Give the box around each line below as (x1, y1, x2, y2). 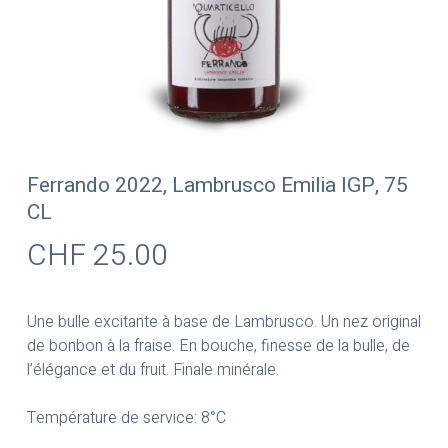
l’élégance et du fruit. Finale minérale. (26, 358, 279, 383)
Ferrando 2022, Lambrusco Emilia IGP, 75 (26, 170, 408, 202)
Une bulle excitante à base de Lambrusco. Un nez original (26, 310, 421, 335)
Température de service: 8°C (26, 406, 226, 431)
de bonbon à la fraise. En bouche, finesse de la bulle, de (26, 334, 410, 359)
